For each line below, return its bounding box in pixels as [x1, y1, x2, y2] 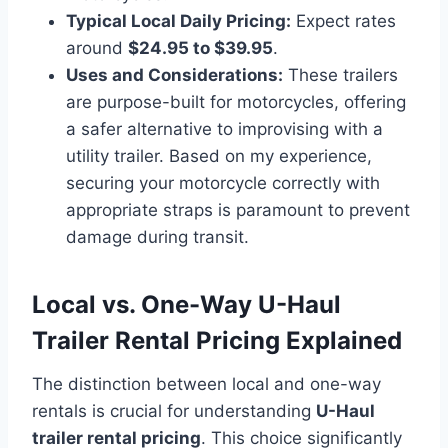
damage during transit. [66, 226, 249, 247]
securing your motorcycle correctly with [66, 172, 380, 193]
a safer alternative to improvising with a [66, 118, 383, 139]
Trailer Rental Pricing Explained [32, 325, 402, 355]
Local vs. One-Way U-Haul [32, 289, 341, 319]
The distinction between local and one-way [32, 373, 381, 394]
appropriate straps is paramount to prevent [66, 199, 410, 220]
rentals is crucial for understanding [32, 400, 316, 421]
